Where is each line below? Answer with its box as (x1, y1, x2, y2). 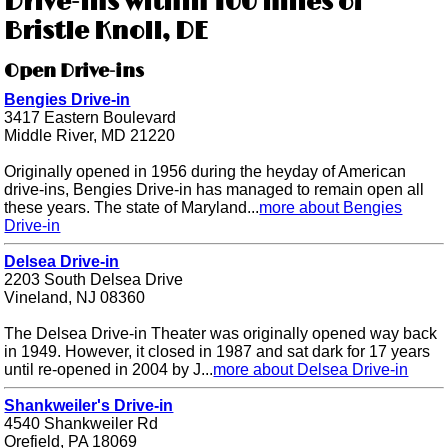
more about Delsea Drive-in (213, 361, 409, 379)
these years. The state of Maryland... (4, 199, 260, 217)
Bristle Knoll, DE (4, 17, 209, 47)
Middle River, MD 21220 (4, 127, 176, 145)
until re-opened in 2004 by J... (4, 361, 214, 379)
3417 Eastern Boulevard (4, 109, 177, 127)
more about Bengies (259, 199, 403, 217)
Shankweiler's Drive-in (4, 397, 174, 415)
